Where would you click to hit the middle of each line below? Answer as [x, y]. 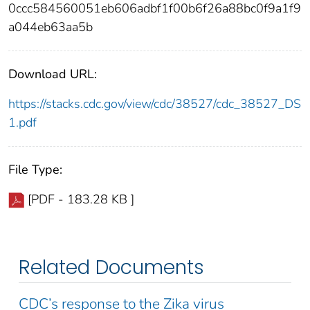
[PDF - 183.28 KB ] [81, 199]
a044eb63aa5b [51, 27]
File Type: [35, 169]
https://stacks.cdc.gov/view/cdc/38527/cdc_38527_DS [155, 103]
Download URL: [53, 74]
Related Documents [111, 267]
